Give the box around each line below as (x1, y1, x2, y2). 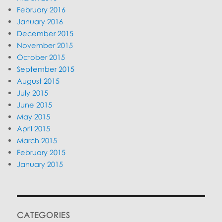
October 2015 (17, 52, 65, 61)
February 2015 (17, 147, 66, 157)
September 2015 (17, 64, 75, 73)
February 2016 (17, 4, 66, 14)
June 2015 (17, 100, 53, 109)
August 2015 (17, 76, 60, 85)
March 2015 (17, 135, 57, 145)
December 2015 (17, 28, 74, 38)
